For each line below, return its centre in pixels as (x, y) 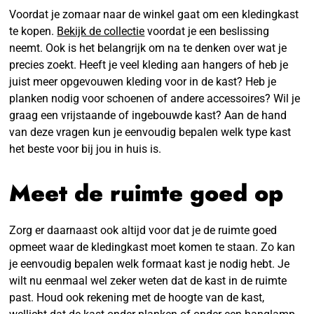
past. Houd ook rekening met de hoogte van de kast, (137, 297)
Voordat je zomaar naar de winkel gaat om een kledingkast (154, 14)
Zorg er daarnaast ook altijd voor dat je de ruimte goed (143, 230)
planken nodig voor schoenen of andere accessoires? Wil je (155, 98)
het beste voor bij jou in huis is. (86, 149)
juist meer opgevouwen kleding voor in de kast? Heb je (143, 81)
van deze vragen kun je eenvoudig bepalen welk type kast (150, 132)
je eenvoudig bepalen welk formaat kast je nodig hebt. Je (150, 264)
